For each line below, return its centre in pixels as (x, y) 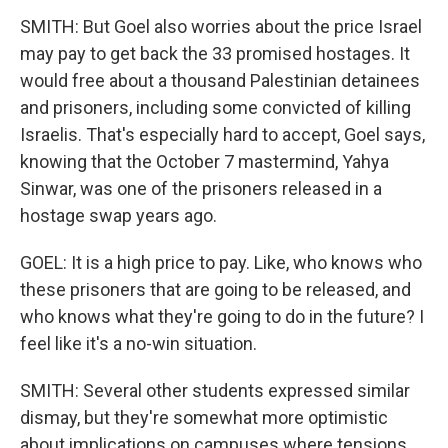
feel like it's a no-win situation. (138, 343)
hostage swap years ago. (118, 215)
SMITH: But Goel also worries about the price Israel (221, 26)
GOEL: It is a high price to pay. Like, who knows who (221, 262)
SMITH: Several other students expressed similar (215, 390)
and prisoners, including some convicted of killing (215, 107)
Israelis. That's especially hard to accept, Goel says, (222, 134)
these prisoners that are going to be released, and (215, 289)
